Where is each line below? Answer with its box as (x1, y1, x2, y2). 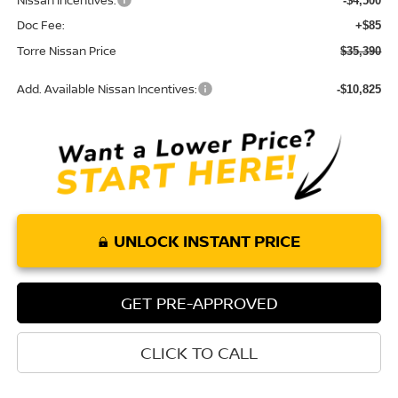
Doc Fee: (16, 17, 65, 34)
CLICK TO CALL (140, 341, 258, 363)
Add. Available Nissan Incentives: (16, 81, 197, 98)
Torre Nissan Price (16, 43, 116, 60)
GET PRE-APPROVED (120, 291, 278, 314)
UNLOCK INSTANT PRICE (113, 229, 300, 251)
